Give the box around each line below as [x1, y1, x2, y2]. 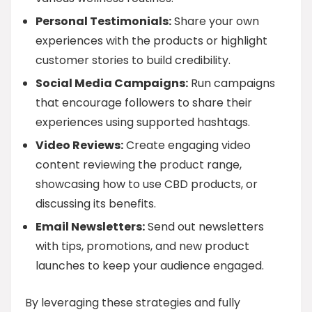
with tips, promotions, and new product [36, 238, 249, 254]
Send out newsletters [145, 219, 264, 235]
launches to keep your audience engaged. [36, 258, 264, 274]
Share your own [171, 13, 259, 29]
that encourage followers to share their [36, 95, 252, 111]
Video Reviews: [36, 137, 123, 153]
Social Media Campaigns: [36, 75, 188, 91]
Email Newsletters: [36, 219, 145, 235]
